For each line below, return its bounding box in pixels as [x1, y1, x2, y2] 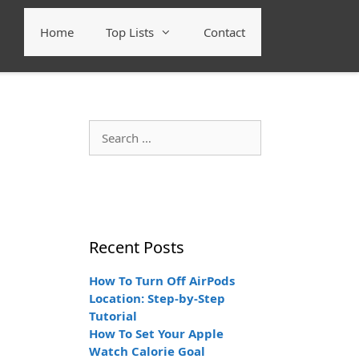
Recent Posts [89, 236, 184, 258]
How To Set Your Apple [89, 325, 224, 341]
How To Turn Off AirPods [89, 272, 235, 288]
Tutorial [89, 308, 137, 324]
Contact [204, 24, 245, 40]
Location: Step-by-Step [89, 290, 225, 306]
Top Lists [106, 24, 154, 40]
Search [88, 120, 125, 136]
